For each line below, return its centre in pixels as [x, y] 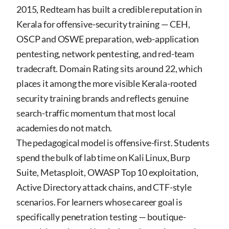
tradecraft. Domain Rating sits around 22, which [109, 68]
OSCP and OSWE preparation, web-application [108, 39]
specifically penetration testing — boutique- [101, 217]
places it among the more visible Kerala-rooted [107, 83]
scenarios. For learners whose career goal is [99, 202]
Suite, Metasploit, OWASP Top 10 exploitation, [107, 172]
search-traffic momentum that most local [96, 113]
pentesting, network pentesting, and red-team [105, 54]
